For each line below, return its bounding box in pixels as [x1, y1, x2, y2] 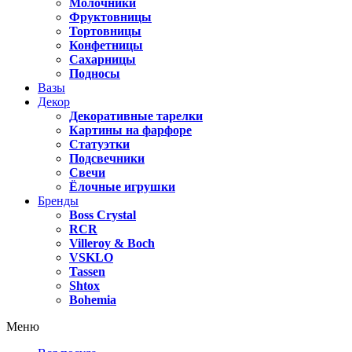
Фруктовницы [69, 10, 152, 24]
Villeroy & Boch [69, 236, 155, 250]
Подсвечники [69, 152, 145, 165]
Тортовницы [69, 24, 141, 38]
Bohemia [69, 293, 116, 306]
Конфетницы [69, 38, 143, 52]
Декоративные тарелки [69, 109, 203, 123]
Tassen [69, 265, 105, 278]
